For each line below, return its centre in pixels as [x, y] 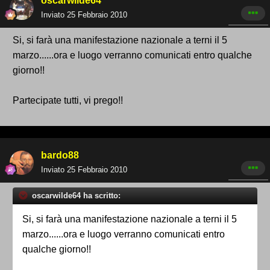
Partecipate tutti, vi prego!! [68, 101]
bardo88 [60, 155]
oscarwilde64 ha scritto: [75, 196]
